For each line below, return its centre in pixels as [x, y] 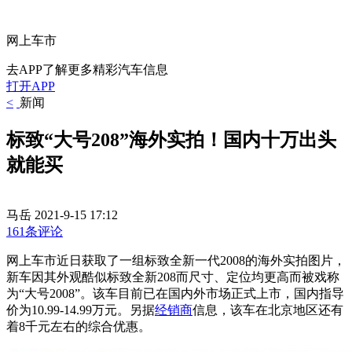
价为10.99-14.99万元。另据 [81, 310]
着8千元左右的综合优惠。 [79, 326]
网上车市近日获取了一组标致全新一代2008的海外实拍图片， [176, 260]
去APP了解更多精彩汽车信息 [87, 70]
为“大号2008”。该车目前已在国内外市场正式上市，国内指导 [175, 293]
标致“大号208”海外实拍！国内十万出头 [171, 139]
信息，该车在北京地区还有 [268, 310]
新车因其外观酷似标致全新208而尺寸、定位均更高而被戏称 [173, 277]
